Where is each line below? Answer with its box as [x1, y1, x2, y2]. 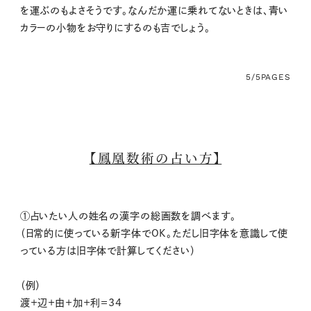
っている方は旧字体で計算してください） [19, 245, 196, 255]
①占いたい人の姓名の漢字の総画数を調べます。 [19, 210, 236, 221]
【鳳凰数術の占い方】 [89, 149, 222, 167]
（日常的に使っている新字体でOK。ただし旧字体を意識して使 [19, 228, 289, 238]
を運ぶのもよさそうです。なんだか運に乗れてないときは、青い [19, 6, 289, 16]
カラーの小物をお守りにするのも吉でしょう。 [19, 23, 210, 33]
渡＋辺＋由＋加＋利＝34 [19, 297, 122, 308]
